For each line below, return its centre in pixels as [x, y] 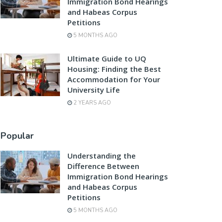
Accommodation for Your [114, 79]
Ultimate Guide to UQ [107, 58]
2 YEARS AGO [91, 103]
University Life [94, 90]
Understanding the [102, 156]
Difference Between [103, 166]
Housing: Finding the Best [114, 69]
